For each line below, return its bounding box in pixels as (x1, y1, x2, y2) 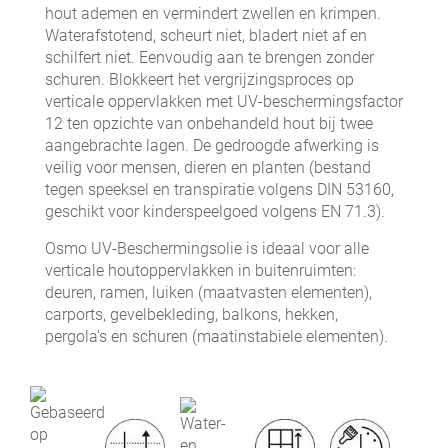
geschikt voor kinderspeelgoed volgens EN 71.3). (45, 202, 385, 221)
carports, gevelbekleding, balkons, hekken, (45, 305, 338, 324)
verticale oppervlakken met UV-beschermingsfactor (45, 92, 403, 111)
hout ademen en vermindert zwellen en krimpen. (45, 4, 381, 23)
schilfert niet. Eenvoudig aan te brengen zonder (45, 48, 374, 67)
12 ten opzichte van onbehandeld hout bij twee (45, 114, 373, 133)
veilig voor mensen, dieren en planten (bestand (45, 158, 371, 177)
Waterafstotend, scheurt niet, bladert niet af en (45, 26, 367, 45)
